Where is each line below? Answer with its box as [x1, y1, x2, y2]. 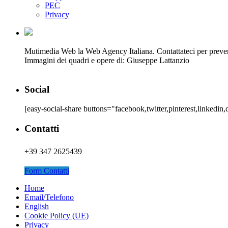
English [24, 202, 49, 211]
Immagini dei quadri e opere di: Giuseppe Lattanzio [24, 56, 189, 65]
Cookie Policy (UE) [24, 211, 89, 220]
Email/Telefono [24, 192, 74, 202]
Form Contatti [24, 166, 69, 175]
